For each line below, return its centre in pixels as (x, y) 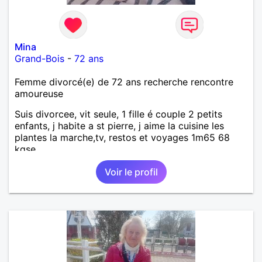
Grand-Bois (39, 58)
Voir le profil (131, 172)
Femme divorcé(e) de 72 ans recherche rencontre (124, 82)
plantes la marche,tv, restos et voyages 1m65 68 (122, 137)
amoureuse (39, 93)
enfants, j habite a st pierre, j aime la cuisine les (119, 125)
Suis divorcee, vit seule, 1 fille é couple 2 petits (118, 114)
